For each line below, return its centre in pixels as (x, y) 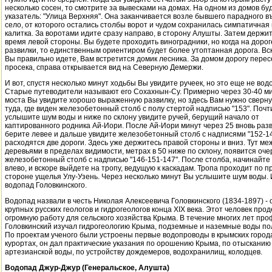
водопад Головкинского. (46, 185)
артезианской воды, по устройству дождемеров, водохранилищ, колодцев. (134, 252)
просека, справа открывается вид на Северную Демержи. (104, 67)
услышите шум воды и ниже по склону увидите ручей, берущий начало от (132, 117)
